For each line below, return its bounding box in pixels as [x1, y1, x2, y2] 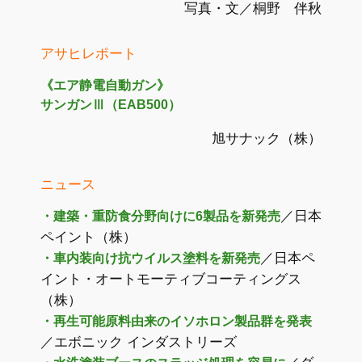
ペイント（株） [40, 229, 137, 246]
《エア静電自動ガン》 [40, 78, 170, 93]
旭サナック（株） [212, 130, 322, 146]
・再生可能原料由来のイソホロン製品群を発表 [40, 314, 312, 329]
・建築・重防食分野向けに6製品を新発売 [40, 209, 280, 224]
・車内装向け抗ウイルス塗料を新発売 [40, 251, 260, 266]
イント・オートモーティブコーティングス [40, 271, 301, 288]
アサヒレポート [40, 46, 137, 62]
